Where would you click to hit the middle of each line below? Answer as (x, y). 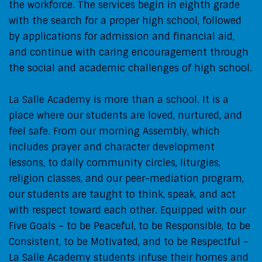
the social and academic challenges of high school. (130, 68)
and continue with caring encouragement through (129, 52)
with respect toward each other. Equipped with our (127, 210)
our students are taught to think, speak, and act (122, 194)
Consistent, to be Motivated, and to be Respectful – (129, 242)
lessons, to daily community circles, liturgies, (115, 163)
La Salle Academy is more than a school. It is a (119, 99)
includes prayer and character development (112, 147)
